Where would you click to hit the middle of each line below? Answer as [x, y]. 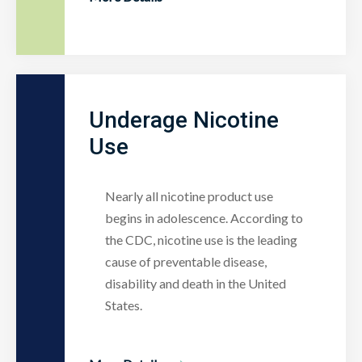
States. [124, 305]
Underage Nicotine [184, 120]
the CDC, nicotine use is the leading [201, 239]
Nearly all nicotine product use [189, 196]
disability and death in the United [196, 283]
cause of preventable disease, [186, 261]
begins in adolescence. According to [204, 217]
